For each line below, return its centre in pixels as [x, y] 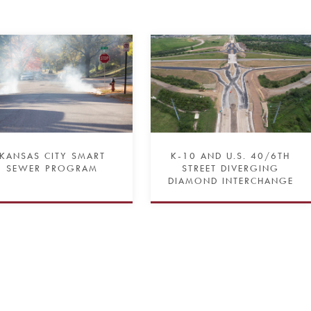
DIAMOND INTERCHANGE [230, 180]
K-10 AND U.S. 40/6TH [231, 155]
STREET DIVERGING [231, 168]
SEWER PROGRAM [52, 168]
